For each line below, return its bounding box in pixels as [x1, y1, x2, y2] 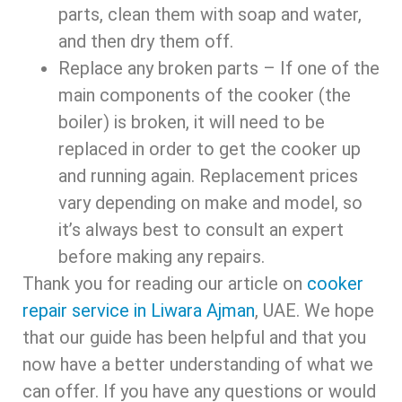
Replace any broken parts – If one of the [58, 57, 380, 79]
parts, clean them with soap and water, [58, 3, 362, 25]
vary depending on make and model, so [58, 191, 363, 214]
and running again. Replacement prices [58, 164, 358, 187]
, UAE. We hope [255, 299, 374, 321]
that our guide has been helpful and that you [22, 326, 366, 348]
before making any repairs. [58, 245, 265, 267]
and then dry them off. [58, 30, 233, 52]
